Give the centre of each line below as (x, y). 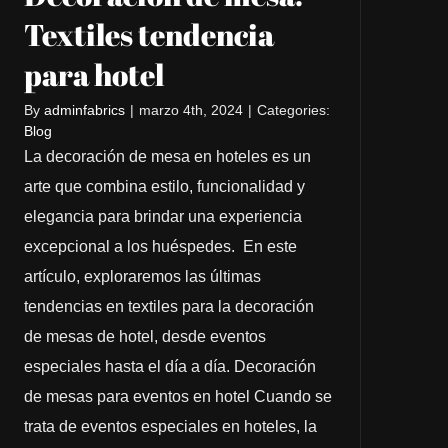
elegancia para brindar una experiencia (162, 216)
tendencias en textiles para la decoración (168, 306)
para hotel (93, 74)
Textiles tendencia (148, 34)
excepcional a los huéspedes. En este (160, 246)
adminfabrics (84, 109)
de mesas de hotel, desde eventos (144, 336)
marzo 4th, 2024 (190, 109)
